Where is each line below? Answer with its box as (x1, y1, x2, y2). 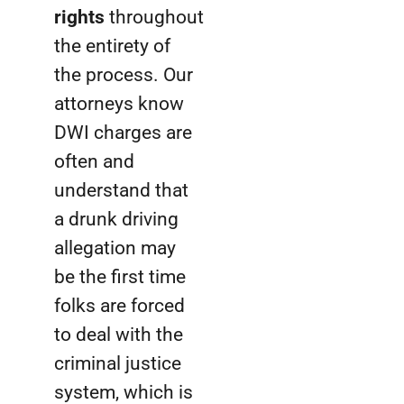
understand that (54, 179, 188, 202)
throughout (109, 6, 204, 29)
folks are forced (54, 295, 185, 317)
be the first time (54, 266, 186, 289)
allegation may (54, 237, 176, 260)
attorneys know (54, 93, 184, 115)
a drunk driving (54, 208, 179, 231)
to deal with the (54, 324, 183, 346)
